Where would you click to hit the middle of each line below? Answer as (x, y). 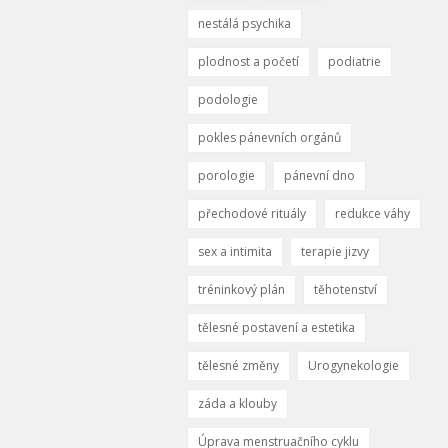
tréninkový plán (241, 290)
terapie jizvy (335, 252)
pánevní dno (319, 176)
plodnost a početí (248, 62)
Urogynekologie (353, 366)
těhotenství (345, 290)
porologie (226, 176)
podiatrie (354, 62)
